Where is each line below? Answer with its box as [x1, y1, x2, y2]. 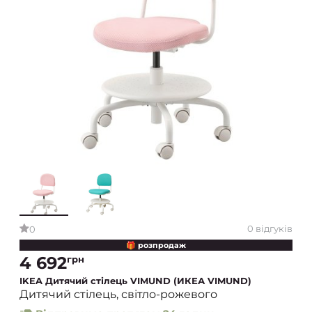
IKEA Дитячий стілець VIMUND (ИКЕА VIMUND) [19, 275, 251, 287]
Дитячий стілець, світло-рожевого [19, 288, 217, 302]
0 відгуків [247, 222, 292, 234]
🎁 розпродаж [126, 240, 186, 251]
